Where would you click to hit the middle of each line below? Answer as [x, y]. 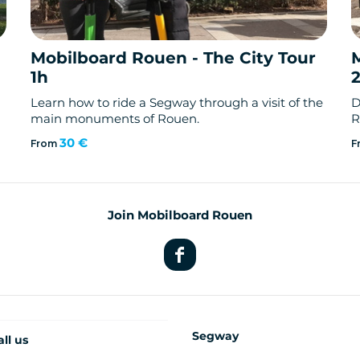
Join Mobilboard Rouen [180, 215]
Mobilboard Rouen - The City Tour [174, 58]
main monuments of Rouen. [115, 119]
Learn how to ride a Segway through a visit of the [177, 103]
